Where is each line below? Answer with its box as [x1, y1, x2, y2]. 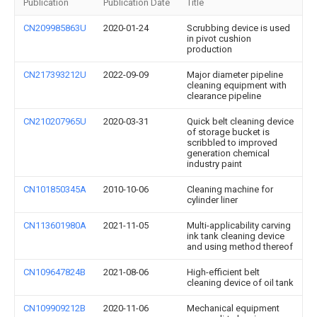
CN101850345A [23, 184, 86, 195]
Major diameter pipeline [187, 69, 283, 80]
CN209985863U [23, 23, 86, 33]
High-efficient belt [187, 267, 260, 277]
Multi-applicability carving [187, 220, 291, 231]
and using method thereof [187, 241, 293, 252]
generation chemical [187, 148, 270, 158]
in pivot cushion [187, 33, 251, 44]
